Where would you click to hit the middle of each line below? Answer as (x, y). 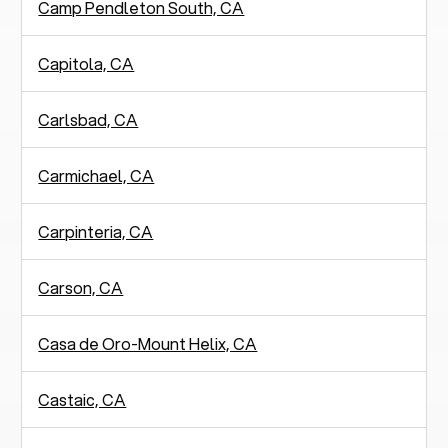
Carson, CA (81, 287)
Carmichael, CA (96, 175)
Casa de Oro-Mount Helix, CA (148, 343)
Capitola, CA (86, 63)
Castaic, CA (82, 399)
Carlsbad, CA (88, 119)
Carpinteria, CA (96, 231)
